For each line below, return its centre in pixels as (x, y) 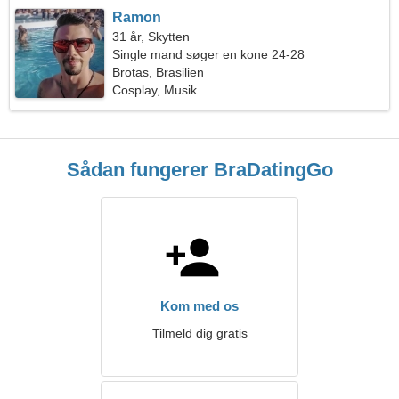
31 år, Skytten (151, 37)
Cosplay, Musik (155, 90)
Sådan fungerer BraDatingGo (199, 170)
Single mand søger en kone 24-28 (209, 54)
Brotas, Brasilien (159, 72)
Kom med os (199, 306)
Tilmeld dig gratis (199, 333)
